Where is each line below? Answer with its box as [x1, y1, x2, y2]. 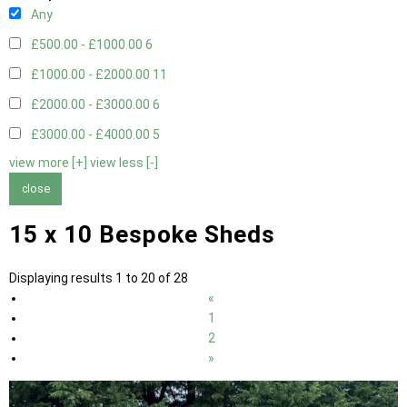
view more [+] [9, 155, 87, 171]
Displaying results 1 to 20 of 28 [9, 270, 188, 285]
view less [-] [90, 155, 158, 171]
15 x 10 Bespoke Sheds [9, 220, 275, 248]
